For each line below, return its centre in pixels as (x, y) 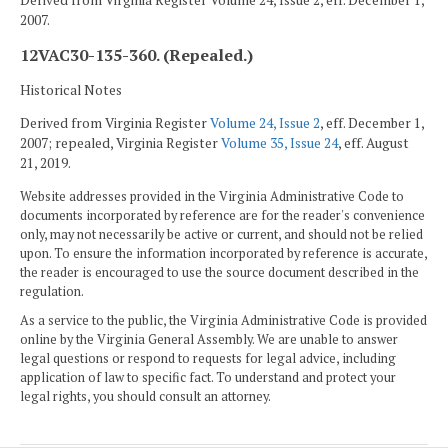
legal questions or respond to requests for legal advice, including (208, 359)
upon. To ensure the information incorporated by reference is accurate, (223, 253)
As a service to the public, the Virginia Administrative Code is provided (223, 321)
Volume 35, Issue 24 (279, 143)
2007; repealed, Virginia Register (120, 143)
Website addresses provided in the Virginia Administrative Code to (212, 196)
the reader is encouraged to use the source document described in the (219, 272)
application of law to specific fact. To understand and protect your (208, 378)
